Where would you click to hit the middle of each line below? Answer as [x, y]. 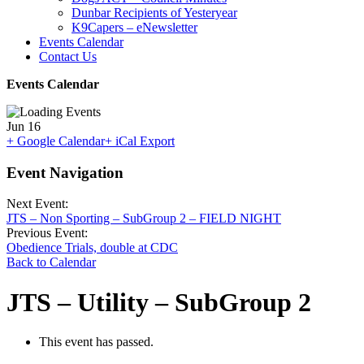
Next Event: [37, 204]
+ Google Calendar [56, 141]
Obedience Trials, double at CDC [92, 248]
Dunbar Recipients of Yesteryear [154, 12]
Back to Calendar [51, 262]
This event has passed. [96, 342]
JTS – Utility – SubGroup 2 [159, 302]
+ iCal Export [140, 141]
